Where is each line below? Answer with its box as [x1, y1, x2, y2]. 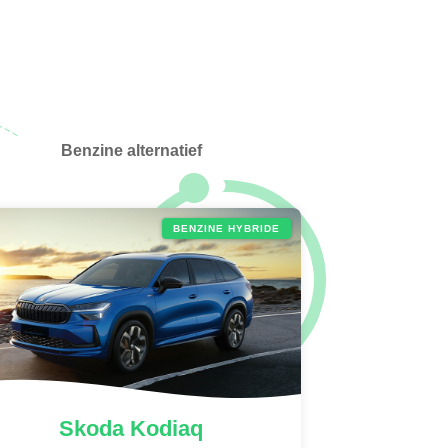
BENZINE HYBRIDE [172, 221, 280, 236]
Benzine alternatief [60, 139, 202, 162]
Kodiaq [124, 413, 203, 445]
